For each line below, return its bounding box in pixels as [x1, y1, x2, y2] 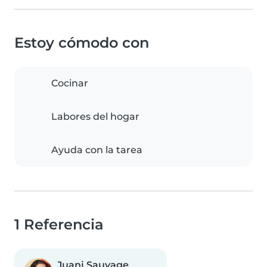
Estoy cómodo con [14, 34, 149, 52]
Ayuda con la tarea [51, 144, 142, 156]
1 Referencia [14, 216, 104, 234]
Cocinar [51, 77, 88, 89]
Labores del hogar [51, 111, 139, 123]
